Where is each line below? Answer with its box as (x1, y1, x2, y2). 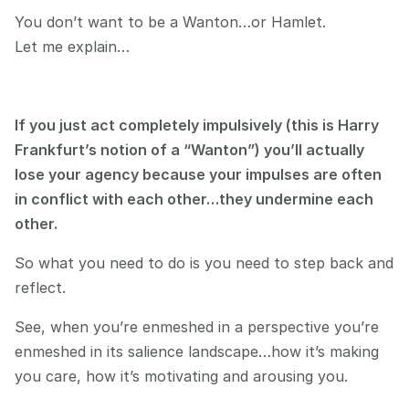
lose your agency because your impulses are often (15, 165, 382, 184)
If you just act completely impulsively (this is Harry (15, 116, 379, 134)
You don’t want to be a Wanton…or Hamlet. (15, 13, 326, 31)
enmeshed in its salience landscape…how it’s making (15, 342, 379, 361)
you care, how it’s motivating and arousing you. (15, 367, 348, 385)
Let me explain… (15, 37, 130, 56)
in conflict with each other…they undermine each (15, 190, 373, 208)
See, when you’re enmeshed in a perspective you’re (15, 318, 379, 336)
